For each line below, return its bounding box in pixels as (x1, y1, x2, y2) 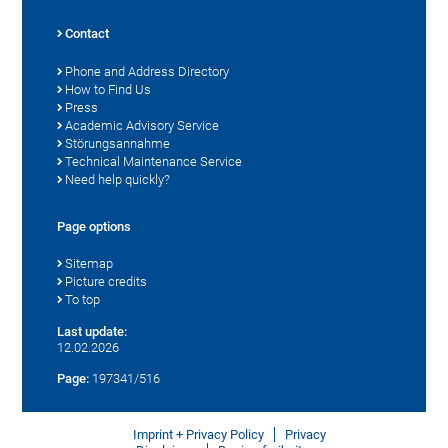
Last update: (57, 323, 128, 339)
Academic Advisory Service (65, 117, 220, 133)
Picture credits (65, 273, 148, 289)
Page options (57, 218, 132, 234)
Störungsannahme (65, 135, 171, 151)
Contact (65, 25, 110, 41)
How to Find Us (65, 81, 152, 97)
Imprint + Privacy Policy (132, 426, 264, 442)
